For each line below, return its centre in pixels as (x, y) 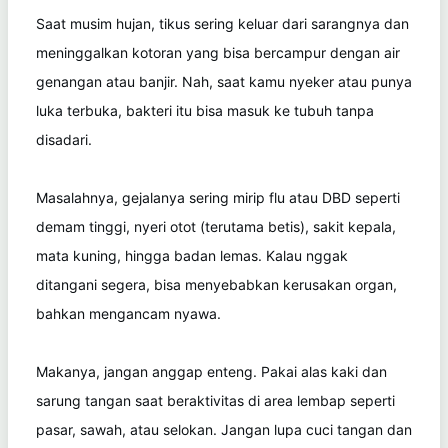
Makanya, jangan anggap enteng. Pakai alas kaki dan (211, 371)
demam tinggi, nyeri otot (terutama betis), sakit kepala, (216, 226)
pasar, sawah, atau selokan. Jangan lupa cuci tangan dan (224, 429)
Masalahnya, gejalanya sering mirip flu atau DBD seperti (218, 197)
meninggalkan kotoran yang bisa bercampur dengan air (218, 52)
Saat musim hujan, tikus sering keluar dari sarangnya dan (222, 23)
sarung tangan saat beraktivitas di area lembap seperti (215, 400)
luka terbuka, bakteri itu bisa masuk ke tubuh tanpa (205, 110)
